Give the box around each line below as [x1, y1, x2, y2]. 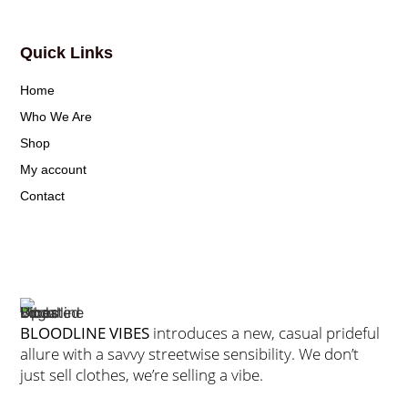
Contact [20, 189, 66, 204]
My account [20, 162, 87, 178]
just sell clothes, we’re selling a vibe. [20, 362, 264, 385]
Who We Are [20, 109, 93, 125]
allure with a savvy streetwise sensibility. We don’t [20, 342, 360, 364]
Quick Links [20, 44, 114, 63]
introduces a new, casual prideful [149, 321, 381, 343]
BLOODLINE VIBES [20, 321, 150, 343]
